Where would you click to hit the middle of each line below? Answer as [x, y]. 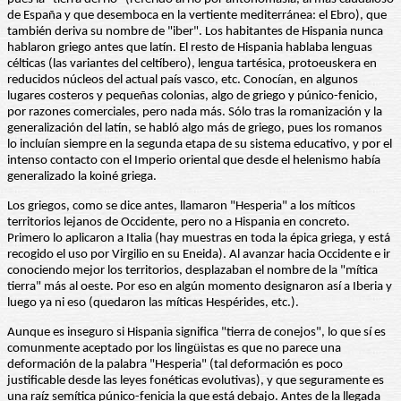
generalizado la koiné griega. [82, 177]
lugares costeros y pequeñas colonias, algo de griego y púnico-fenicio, [192, 97]
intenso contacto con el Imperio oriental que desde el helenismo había [194, 161]
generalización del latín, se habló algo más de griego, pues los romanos [195, 129]
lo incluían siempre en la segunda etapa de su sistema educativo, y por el [200, 145]
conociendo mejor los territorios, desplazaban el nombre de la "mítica [192, 271]
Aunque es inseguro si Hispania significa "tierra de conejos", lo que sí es [196, 333]
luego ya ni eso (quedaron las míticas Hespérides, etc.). [153, 303]
